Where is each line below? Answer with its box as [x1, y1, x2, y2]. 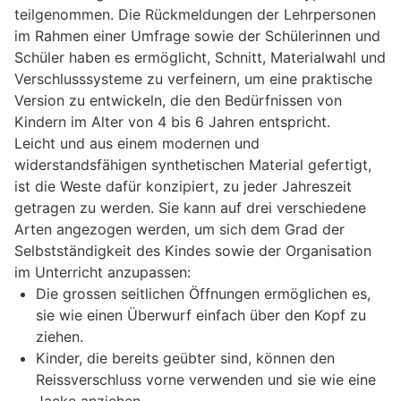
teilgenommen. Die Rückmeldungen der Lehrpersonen [14, 5, 376, 24]
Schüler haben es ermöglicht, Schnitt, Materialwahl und [14, 48, 386, 67]
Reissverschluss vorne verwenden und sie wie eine [36, 371, 376, 389]
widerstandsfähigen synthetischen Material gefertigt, [14, 156, 371, 175]
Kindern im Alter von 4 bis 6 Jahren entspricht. [14, 113, 330, 132]
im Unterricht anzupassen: [14, 263, 191, 282]
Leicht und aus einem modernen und [14, 134, 260, 153]
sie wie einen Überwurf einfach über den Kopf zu [36, 306, 366, 325]
